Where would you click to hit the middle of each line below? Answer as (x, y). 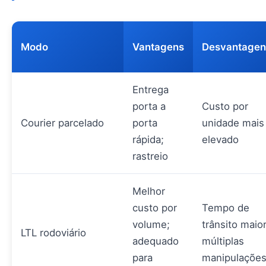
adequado (156, 241)
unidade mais (233, 123)
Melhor (149, 191)
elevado (220, 139)
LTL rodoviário (53, 232)
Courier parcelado (62, 123)
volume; (151, 224)
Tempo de (226, 208)
